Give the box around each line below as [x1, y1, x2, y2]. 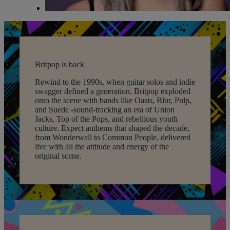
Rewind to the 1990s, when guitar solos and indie [35, 77, 195, 86]
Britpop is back [35, 60, 84, 69]
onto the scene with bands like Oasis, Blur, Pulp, [35, 95, 191, 105]
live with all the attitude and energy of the [35, 142, 169, 151]
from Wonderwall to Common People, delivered [35, 132, 190, 142]
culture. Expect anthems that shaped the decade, [35, 123, 189, 132]
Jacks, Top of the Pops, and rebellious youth [35, 114, 178, 123]
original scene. [35, 151, 82, 160]
